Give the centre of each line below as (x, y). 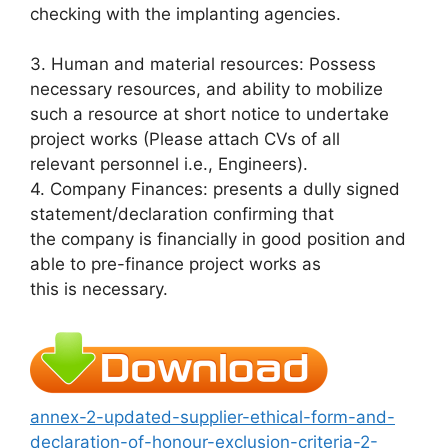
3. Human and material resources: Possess (203, 64)
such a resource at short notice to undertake (209, 114)
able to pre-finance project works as (175, 264)
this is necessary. (99, 289)
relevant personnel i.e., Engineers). (169, 164)
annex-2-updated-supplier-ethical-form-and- (212, 416)
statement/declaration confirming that (182, 214)
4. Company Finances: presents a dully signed (215, 189)
